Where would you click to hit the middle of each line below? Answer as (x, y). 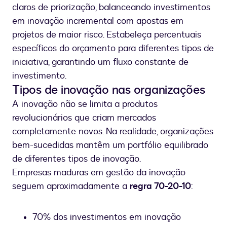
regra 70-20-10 (160, 186)
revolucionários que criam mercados (84, 118)
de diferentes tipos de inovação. (77, 159)
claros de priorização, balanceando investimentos (111, 8)
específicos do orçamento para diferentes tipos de (113, 49)
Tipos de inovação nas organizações (109, 90)
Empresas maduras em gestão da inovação (99, 173)
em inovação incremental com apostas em (98, 21)
